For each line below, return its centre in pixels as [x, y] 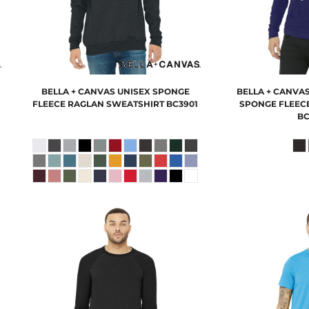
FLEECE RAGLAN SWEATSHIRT [99, 103]
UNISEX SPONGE [153, 91]
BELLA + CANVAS [78, 91]
